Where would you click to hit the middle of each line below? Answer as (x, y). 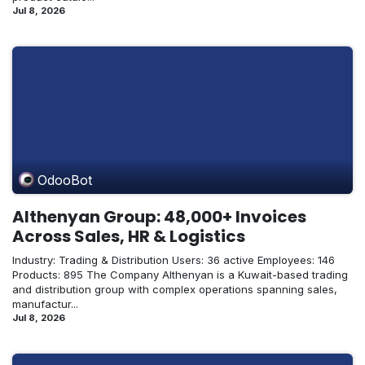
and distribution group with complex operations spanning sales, (175, 290)
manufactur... (45, 304)
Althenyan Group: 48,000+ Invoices (159, 217)
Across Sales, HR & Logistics (129, 237)
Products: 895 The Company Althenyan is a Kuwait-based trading (180, 275)
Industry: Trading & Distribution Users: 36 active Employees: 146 (174, 260)
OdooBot (65, 180)
